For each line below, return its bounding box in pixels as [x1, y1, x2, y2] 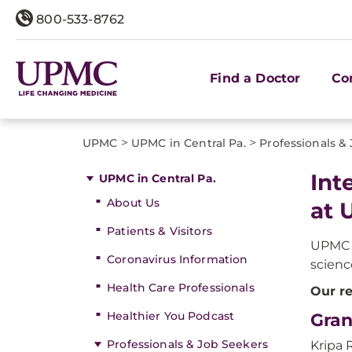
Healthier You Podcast [107, 309, 235, 323]
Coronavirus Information [107, 252, 248, 266]
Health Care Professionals [107, 280, 255, 295]
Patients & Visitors [107, 224, 212, 238]
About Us [107, 196, 160, 210]
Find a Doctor [210, 70, 301, 86]
